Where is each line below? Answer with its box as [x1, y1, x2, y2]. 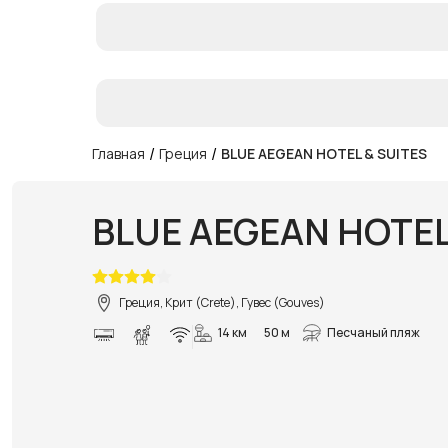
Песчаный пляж [327, 323, 420, 341]
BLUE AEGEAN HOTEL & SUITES [221, 143, 427, 163]
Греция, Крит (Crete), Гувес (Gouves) [119, 293, 325, 311]
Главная [92, 143, 145, 163]
